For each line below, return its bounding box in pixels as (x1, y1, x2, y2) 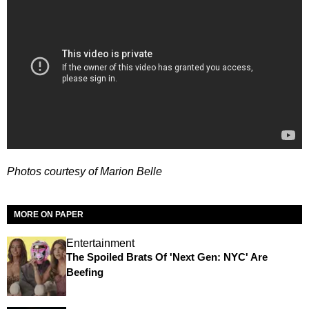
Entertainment (66, 237, 134, 249)
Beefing (66, 266, 103, 278)
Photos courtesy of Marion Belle (7, 165, 162, 177)
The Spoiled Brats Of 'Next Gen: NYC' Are (66, 250, 268, 263)
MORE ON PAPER (14, 209, 83, 219)
